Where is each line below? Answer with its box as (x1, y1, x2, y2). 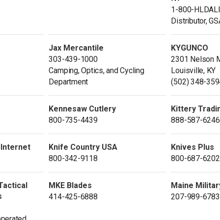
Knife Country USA (49, 142, 118, 152)
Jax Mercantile (49, 43, 104, 53)
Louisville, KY (171, 65, 216, 75)
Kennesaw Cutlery (49, 104, 116, 113)
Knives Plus (171, 142, 215, 152)
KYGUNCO (171, 43, 209, 53)
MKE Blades (49, 180, 92, 190)
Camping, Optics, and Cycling (49, 65, 144, 75)
